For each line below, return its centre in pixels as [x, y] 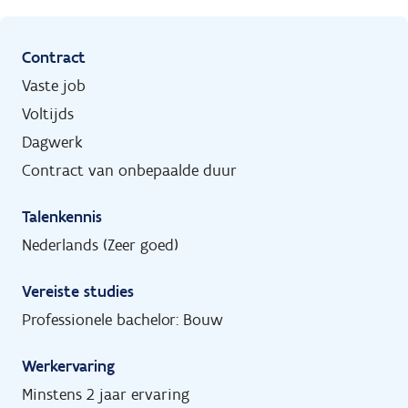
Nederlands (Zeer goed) [100, 245]
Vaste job [54, 86]
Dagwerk [52, 143]
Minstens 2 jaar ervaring [106, 395]
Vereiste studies [78, 292]
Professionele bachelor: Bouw [122, 320]
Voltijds [48, 114]
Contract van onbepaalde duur [129, 171]
